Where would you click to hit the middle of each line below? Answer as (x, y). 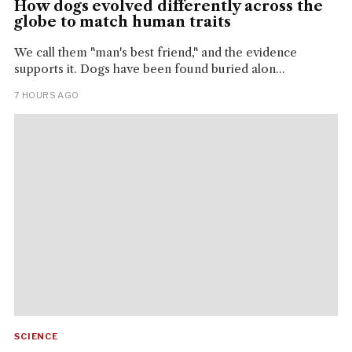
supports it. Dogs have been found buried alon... (149, 68)
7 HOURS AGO (46, 95)
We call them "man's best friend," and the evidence (155, 52)
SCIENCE (36, 337)
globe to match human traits (122, 22)
